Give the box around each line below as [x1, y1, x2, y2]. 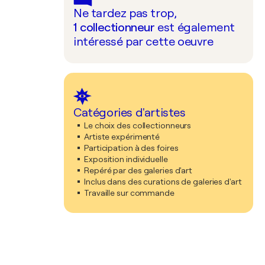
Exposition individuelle [84, 154, 168, 164]
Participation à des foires [84, 143, 179, 153]
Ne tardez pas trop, [73, 7, 177, 20]
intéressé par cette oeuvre [73, 35, 214, 49]
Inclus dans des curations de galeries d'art [84, 177, 242, 186]
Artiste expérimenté [84, 132, 160, 141]
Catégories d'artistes [73, 106, 186, 119]
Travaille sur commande [84, 188, 174, 198]
